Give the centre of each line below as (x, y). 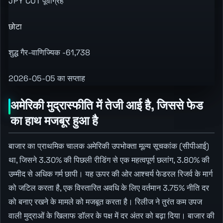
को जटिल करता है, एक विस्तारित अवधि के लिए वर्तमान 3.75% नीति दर (109, 188)
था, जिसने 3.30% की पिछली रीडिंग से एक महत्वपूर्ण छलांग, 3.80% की (109, 160)
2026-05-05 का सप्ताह (47, 78)
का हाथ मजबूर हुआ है (54, 120)
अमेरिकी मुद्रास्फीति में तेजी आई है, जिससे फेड (107, 105)
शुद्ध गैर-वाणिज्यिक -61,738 (49, 52)
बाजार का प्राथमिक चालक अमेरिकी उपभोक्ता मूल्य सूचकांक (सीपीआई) (109, 146)
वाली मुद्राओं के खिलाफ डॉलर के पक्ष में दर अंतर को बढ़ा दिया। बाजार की (111, 216)
